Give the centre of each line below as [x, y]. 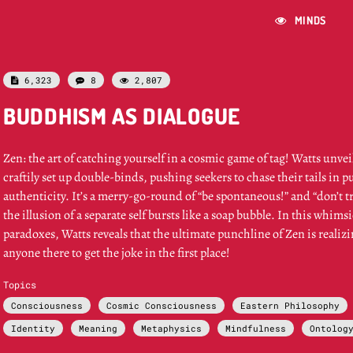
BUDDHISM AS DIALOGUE [122, 116]
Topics [20, 284]
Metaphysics [171, 328]
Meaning [98, 328]
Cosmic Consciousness [162, 305]
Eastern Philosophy [290, 305]
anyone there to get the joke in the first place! [117, 253]
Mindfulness [256, 328]
